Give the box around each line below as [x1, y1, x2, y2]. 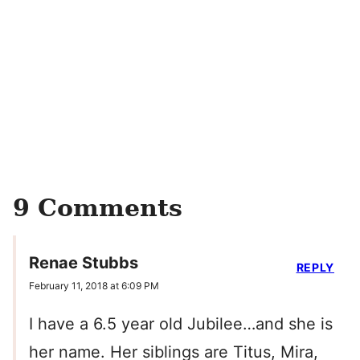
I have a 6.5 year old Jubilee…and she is [29, 313, 333, 333]
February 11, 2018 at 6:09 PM [29, 279, 159, 292]
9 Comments [13, 193, 182, 222]
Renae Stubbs [29, 252, 138, 272]
